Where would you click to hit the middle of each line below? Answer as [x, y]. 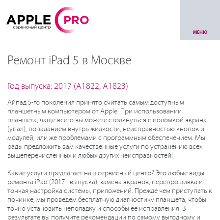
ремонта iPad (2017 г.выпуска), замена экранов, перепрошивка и [105, 182]
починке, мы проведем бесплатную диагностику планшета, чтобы [107, 200]
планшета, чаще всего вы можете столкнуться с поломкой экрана [107, 120]
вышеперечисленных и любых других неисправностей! [90, 156]
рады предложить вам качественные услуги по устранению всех [105, 147]
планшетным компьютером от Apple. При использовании [95, 111]
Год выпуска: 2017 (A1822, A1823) [68, 86]
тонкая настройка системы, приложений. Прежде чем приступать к [110, 191]
